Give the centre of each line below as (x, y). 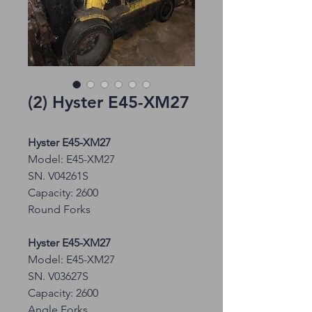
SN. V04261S (58, 176)
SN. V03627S (58, 276)
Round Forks (59, 209)
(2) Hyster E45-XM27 (109, 102)
